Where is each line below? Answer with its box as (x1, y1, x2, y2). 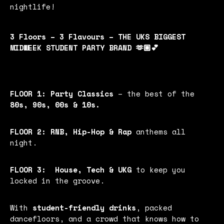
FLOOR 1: (10, 87, 46, 99)
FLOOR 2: (10, 125, 46, 137)
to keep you (131, 163, 185, 175)
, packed (136, 201, 172, 213)
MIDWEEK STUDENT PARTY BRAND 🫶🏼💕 (10, 41, 158, 53)
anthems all (131, 125, 185, 137)
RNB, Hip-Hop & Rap (50, 125, 131, 137)
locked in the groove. (10, 174, 104, 186)
